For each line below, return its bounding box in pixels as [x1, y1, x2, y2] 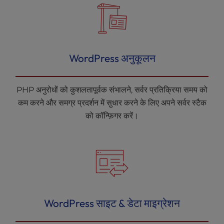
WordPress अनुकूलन [68, 51, 155, 64]
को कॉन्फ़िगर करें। [85, 111, 138, 120]
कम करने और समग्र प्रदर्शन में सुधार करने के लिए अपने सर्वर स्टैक [17, 98, 206, 107]
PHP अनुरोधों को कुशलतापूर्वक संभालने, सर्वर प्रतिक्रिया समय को [16, 85, 207, 94]
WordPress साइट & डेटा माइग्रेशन [44, 196, 180, 209]
